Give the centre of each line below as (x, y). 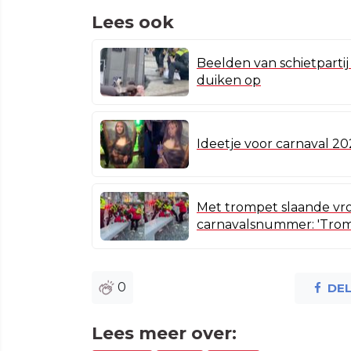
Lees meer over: (164, 333)
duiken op (229, 80)
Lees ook (133, 22)
